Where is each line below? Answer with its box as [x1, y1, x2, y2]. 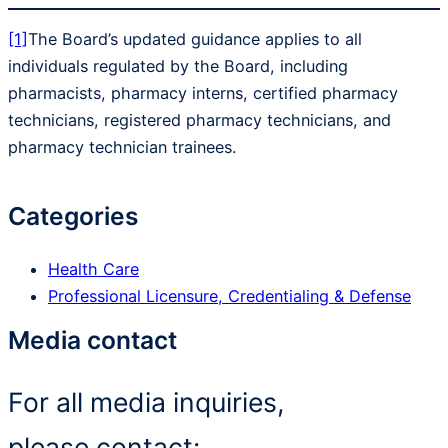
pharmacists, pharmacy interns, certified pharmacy [8, 83, 398, 104]
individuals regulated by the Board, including [8, 56, 348, 77]
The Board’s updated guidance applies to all [28, 29, 362, 50]
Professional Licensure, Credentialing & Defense [48, 285, 411, 306]
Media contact [8, 325, 177, 356]
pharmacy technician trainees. [8, 137, 241, 158]
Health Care [48, 258, 139, 279]
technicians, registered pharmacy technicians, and [8, 110, 391, 131]
